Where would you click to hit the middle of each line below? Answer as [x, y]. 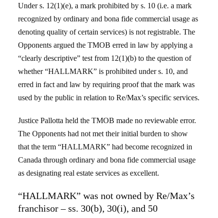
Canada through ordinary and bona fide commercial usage [107, 160]
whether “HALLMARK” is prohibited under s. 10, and [103, 71]
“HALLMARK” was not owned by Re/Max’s [107, 196]
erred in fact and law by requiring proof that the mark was [107, 84]
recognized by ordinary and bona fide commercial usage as [108, 19]
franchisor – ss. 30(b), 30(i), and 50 [88, 208]
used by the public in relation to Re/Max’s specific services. [109, 98]
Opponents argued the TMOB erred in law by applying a [106, 45]
